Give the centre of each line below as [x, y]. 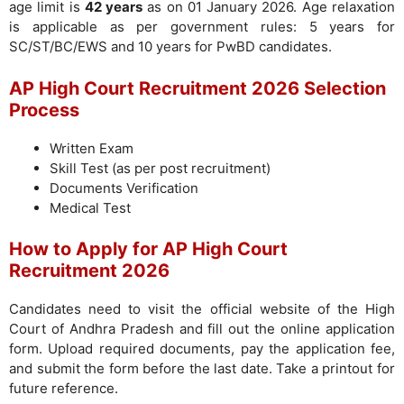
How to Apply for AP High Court [148, 249]
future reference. [64, 388]
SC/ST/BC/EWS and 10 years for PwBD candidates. [170, 46]
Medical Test [90, 207]
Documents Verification [124, 188]
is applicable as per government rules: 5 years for [202, 27]
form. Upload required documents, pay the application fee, [202, 349]
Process [44, 110]
